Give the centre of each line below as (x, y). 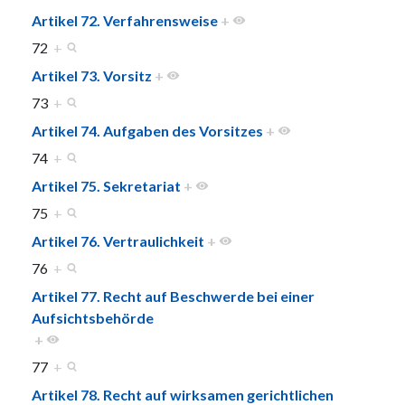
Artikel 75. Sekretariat (106, 185)
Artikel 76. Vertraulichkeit (118, 240)
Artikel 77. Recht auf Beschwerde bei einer (173, 296)
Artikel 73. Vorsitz (92, 75)
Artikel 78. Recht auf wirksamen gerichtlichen (183, 394)
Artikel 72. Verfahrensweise (125, 20)
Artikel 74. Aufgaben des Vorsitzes (147, 130)
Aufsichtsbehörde (93, 317)
